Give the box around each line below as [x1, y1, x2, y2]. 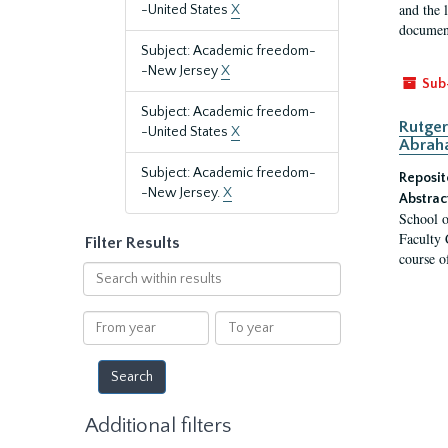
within [81, 283, 123, 299]
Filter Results [85, 234, 180, 252]
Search [81, 263, 126, 279]
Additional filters [85, 414, 231, 437]
